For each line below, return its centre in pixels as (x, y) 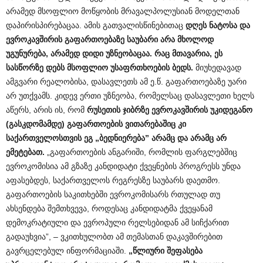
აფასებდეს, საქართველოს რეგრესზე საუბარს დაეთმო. (113, 181)
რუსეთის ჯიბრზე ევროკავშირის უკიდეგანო (170, 110)
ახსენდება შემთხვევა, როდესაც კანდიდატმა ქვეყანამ (109, 209)
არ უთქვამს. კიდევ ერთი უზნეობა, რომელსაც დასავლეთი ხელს (130, 96)
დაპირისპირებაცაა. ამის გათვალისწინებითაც (96, 26)
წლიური (149, 251)
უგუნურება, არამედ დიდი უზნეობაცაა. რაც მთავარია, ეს (114, 54)
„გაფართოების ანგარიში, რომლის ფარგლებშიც (141, 152)
